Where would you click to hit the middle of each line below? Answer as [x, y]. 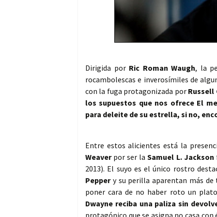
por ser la [130, 157]
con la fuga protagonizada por [137, 91]
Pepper [98, 180]
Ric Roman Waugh [162, 68]
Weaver [98, 157]
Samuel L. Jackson [181, 157]
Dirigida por [107, 68]
